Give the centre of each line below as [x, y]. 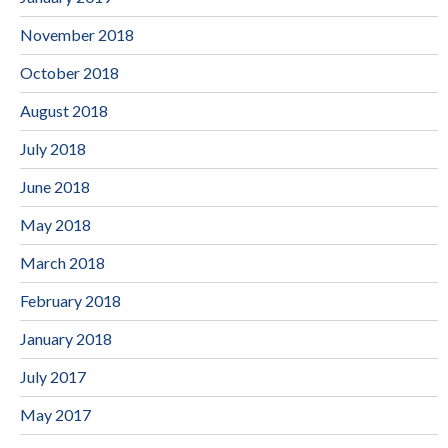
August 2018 [64, 110]
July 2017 [53, 376]
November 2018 [77, 34]
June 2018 [55, 186]
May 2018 [55, 224]
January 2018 [66, 338]
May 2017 [55, 414]
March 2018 [62, 262]
